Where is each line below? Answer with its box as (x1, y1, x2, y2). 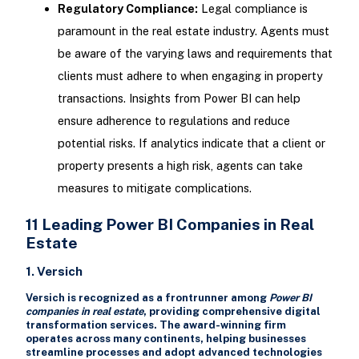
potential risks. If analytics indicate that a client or (57, 135, 325, 150)
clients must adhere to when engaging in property (57, 68, 323, 83)
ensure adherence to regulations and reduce (57, 113, 290, 127)
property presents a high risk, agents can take (57, 158, 303, 172)
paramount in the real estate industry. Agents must (57, 23, 329, 38)
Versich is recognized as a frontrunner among (25, 292, 269, 305)
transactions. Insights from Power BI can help (57, 91, 301, 105)
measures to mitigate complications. (57, 180, 252, 195)
